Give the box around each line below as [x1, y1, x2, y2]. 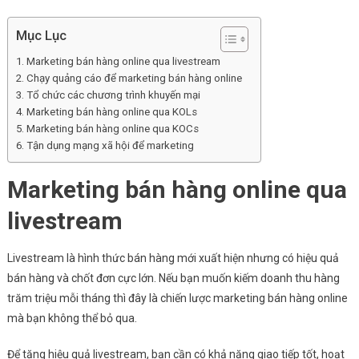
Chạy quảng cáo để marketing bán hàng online [26, 72, 244, 85]
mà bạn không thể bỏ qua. [6, 312, 139, 325]
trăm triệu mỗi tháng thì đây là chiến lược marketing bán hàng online [6, 292, 348, 305]
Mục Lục [15, 27, 67, 44]
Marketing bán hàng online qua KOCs [26, 123, 199, 135]
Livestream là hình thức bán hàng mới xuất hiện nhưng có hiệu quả [6, 252, 339, 265]
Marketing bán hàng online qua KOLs [26, 106, 197, 119]
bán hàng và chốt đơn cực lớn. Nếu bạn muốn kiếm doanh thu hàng [6, 272, 340, 285]
